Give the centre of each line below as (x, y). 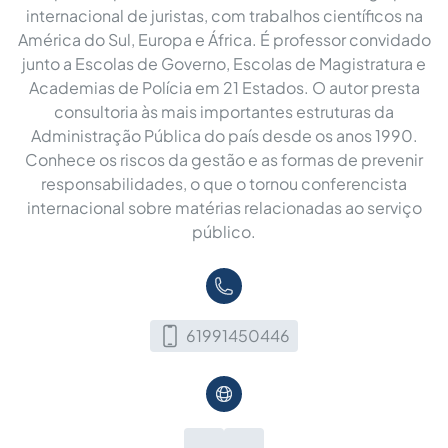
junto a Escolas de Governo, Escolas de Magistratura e (224, 63)
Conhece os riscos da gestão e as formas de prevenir (224, 159)
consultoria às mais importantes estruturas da (224, 111)
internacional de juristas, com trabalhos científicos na (224, 15)
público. (224, 231)
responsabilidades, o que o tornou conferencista (224, 183)
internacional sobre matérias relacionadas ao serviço (224, 207)
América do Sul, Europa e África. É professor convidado (224, 39)
